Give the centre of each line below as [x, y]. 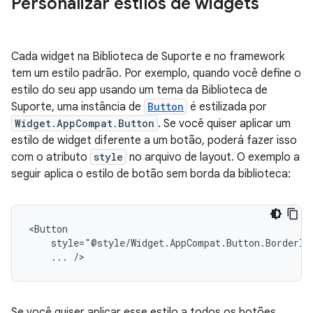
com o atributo [51, 158]
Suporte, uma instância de [78, 107]
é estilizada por [227, 107]
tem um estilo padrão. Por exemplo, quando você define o [156, 74]
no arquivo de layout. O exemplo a [213, 158]
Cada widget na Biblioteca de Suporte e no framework [148, 57]
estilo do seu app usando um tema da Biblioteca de [139, 90]
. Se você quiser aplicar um [224, 124]
